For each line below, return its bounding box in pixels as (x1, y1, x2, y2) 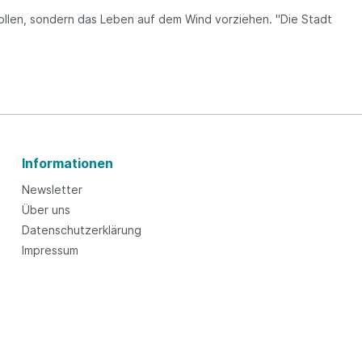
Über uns (21, 202, 70, 217)
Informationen (21, 154, 113, 171)
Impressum (21, 242, 78, 257)
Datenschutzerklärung (21, 222, 141, 237)
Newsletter (21, 182, 82, 196)
